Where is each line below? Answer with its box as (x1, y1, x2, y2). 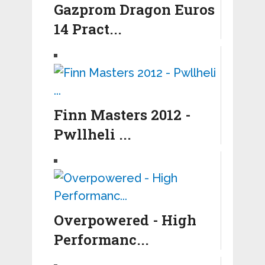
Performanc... (53, 230, 149, 250)
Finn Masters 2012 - (53, 105, 190, 125)
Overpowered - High (53, 211, 196, 230)
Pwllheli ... (53, 125, 131, 144)
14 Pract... (53, 20, 122, 39)
